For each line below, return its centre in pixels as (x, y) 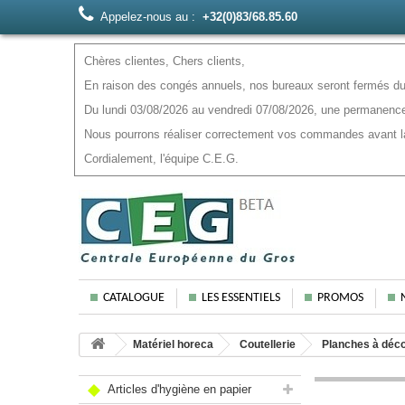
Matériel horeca (173, 344)
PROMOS (340, 298)
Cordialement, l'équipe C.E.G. (161, 159)
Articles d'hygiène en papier (178, 389)
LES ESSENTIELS (241, 298)
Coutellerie (268, 344)
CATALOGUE (134, 298)
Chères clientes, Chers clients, (165, 61)
